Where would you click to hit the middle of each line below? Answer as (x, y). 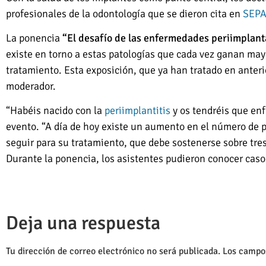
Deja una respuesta (83, 223)
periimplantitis (137, 111)
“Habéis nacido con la (55, 111)
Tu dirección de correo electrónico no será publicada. (113, 251)
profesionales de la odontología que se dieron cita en (124, 13)
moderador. (31, 86)
